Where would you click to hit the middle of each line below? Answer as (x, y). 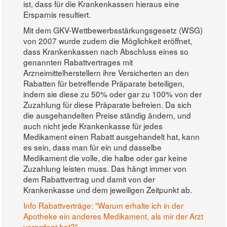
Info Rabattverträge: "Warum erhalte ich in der (103, 205)
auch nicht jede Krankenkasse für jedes (93, 125)
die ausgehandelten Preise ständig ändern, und (107, 115)
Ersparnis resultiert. (57, 14)
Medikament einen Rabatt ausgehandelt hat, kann (111, 136)
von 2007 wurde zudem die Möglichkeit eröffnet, (108, 40)
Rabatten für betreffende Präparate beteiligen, (104, 83)
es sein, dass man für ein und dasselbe (92, 147)
